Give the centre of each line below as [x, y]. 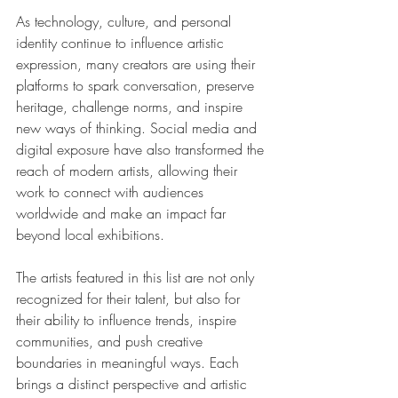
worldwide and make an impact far [123, 214]
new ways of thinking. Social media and [139, 128]
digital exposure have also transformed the [142, 150]
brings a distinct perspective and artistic [134, 384]
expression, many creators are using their [138, 64]
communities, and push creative [111, 342]
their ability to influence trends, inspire [128, 320]
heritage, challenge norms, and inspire [131, 107]
